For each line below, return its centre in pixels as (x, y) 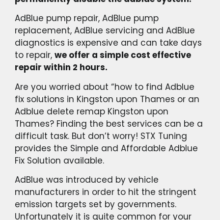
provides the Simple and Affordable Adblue (106, 148)
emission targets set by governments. (96, 205)
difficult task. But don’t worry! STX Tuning (101, 136)
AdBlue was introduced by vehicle (87, 180)
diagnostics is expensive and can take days (108, 43)
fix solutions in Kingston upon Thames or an (107, 99)
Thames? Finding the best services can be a (109, 124)
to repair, (35, 55)
